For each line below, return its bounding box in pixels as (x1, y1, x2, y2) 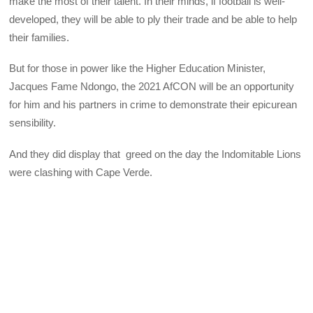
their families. (9, 31, 70, 44)
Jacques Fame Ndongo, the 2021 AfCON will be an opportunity (9, 80, 295, 93)
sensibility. (9, 117, 57, 129)
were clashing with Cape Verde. (9, 166, 153, 178)
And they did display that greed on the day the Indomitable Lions (9, 147, 302, 160)
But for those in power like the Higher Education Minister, (9, 62, 266, 75)
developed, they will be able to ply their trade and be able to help (9, 13, 298, 26)
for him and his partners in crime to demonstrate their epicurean (9, 99, 298, 111)
